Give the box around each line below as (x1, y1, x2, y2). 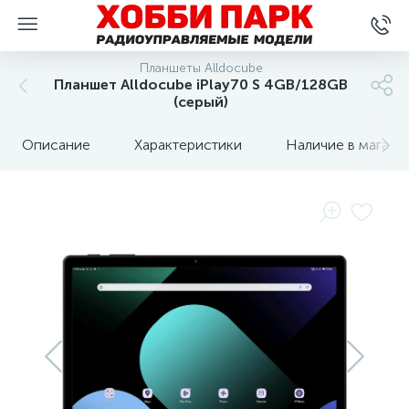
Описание (22, 136, 90, 153)
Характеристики (134, 136, 242, 153)
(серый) (173, 93, 228, 110)
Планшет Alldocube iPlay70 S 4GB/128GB (54, 76, 348, 93)
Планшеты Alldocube (139, 60, 263, 76)
